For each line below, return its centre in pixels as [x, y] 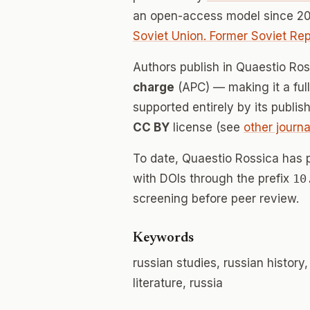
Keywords [163, 238]
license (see [207, 127]
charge [154, 87]
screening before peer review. [216, 199]
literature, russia [178, 283]
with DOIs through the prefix [213, 179]
